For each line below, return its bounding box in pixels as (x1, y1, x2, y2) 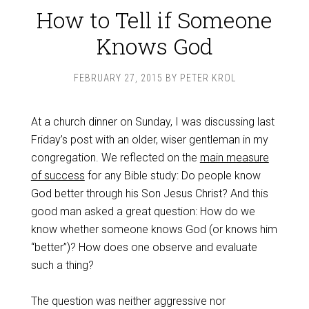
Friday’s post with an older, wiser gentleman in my (30, 133, 268, 146)
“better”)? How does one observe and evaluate (30, 241, 257, 254)
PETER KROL (179, 72, 236, 83)
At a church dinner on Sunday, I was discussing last (30, 115, 275, 128)
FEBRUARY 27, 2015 (73, 72, 163, 83)
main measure (199, 151, 269, 164)
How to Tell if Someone (37, 5, 272, 34)
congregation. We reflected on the (30, 151, 200, 164)
